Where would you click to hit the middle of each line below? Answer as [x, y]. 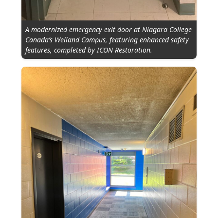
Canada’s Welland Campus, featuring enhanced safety [107, 40]
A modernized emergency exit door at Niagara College [109, 30]
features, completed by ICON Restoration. [89, 50]
